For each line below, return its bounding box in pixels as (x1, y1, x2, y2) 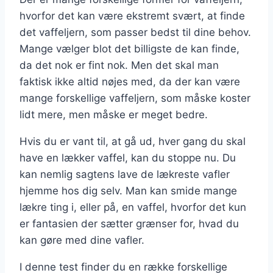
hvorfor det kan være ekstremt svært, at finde (19, 10, 245, 23)
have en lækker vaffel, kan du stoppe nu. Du (19, 152, 236, 165)
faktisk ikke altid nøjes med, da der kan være (19, 76, 240, 88)
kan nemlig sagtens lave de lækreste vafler (19, 168, 230, 181)
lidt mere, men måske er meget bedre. (19, 108, 208, 121)
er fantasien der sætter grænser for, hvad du (19, 218, 239, 230)
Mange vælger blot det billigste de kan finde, (19, 43, 239, 55)
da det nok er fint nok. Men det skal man (19, 59, 219, 72)
